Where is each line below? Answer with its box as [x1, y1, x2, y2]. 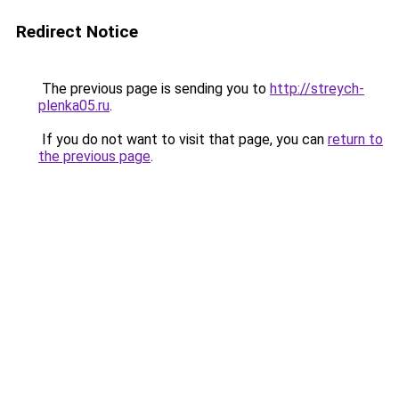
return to [328, 131, 383, 148]
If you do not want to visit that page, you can [38, 131, 328, 148]
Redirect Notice [16, 21, 138, 42]
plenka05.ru [38, 97, 110, 114]
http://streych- [270, 80, 364, 97]
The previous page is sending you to [38, 80, 270, 97]
